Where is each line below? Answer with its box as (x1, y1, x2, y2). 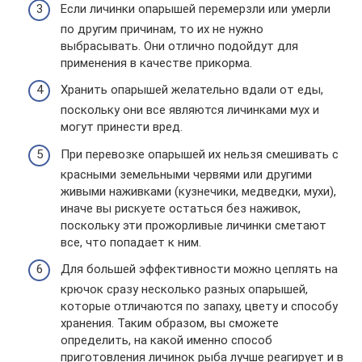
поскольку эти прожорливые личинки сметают (61, 217, 326, 233)
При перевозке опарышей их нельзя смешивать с (61, 146, 339, 162)
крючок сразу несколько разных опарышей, (61, 282, 308, 297)
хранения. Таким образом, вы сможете (61, 316, 279, 330)
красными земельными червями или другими (61, 166, 312, 182)
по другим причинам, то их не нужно (61, 21, 263, 36)
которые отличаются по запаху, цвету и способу (61, 299, 338, 314)
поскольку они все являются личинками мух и (61, 103, 319, 117)
